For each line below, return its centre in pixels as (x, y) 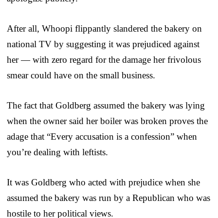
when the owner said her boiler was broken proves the (107, 121)
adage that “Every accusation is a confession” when (102, 136)
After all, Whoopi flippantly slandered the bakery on (104, 28)
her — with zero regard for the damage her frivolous (104, 59)
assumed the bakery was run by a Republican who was (109, 198)
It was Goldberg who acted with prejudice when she (103, 182)
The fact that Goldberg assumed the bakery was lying (106, 105)
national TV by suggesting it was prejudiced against (103, 44)
